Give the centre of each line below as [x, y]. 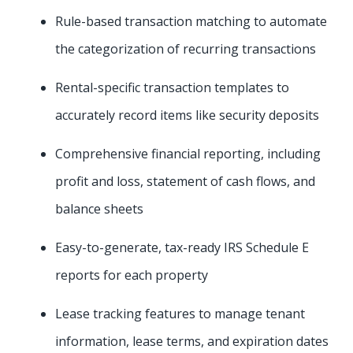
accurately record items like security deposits [187, 115]
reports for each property [132, 275]
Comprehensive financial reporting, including [188, 154]
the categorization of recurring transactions [186, 49]
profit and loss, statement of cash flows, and [185, 182]
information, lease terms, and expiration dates [192, 342]
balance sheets [99, 209]
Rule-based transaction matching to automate [191, 22]
